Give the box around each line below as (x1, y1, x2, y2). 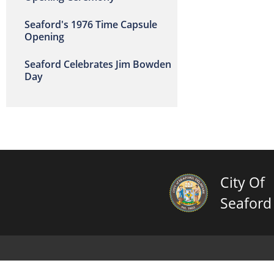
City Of (220, 172, 265, 192)
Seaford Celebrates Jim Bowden (24, 57, 171, 71)
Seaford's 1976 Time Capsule (24, 18, 157, 31)
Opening (24, 30, 64, 43)
